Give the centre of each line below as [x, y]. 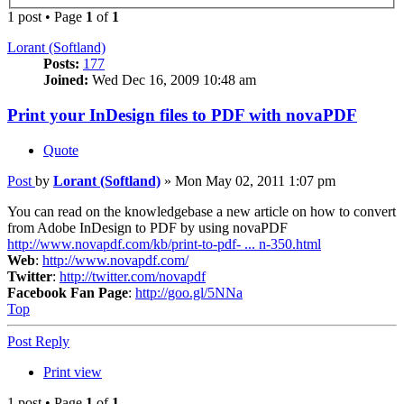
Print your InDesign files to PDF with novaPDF [182, 115]
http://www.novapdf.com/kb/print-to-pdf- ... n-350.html [164, 243]
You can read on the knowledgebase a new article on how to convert [202, 211]
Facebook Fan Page [68, 292]
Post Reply [38, 341]
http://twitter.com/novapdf [133, 276]
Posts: [61, 64]
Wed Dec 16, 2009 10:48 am [172, 80]
